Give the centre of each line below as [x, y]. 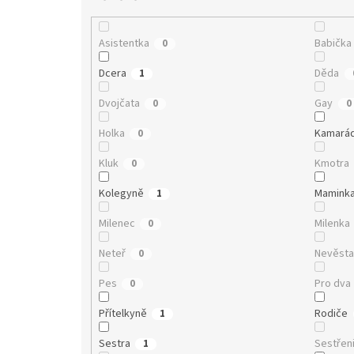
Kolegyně [121, 193]
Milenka [333, 223]
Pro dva [333, 283]
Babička [333, 43]
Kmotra [332, 163]
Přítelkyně [122, 313]
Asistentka [124, 43]
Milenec [117, 223]
